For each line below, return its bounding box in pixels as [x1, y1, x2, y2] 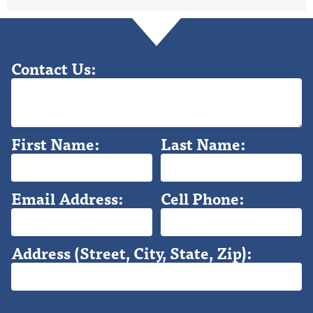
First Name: [11, 131, 99, 156]
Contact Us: [11, 56, 96, 81]
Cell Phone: [160, 186, 244, 211]
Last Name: [160, 131, 245, 156]
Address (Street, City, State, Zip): [11, 240, 252, 265]
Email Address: [11, 186, 123, 211]
